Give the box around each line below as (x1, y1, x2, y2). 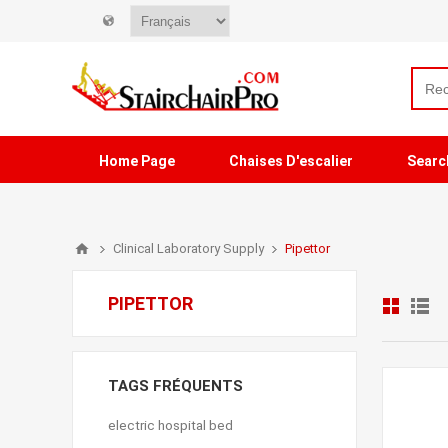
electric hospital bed (108, 417, 233, 433)
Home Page (99, 153, 175, 169)
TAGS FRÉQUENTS (108, 377, 243, 395)
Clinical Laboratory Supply (113, 241, 264, 256)
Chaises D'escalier (229, 153, 353, 169)
